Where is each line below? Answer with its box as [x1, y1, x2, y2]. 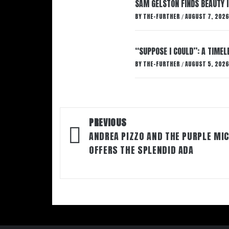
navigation [65, 126, 130, 149]
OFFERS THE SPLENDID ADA [89, 143, 194, 157]
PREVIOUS [89, 116, 127, 129]
